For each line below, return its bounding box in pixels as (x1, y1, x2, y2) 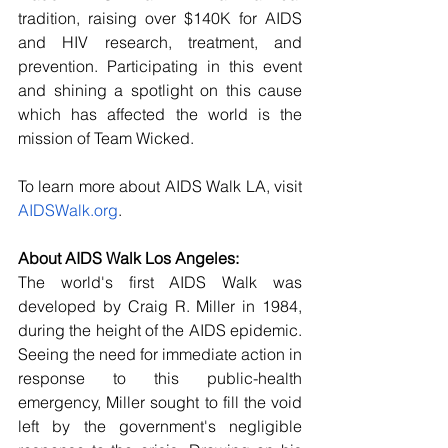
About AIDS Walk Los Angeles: (18, 248, 239, 269)
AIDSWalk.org (18, 200, 118, 221)
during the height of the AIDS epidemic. (18, 320, 302, 341)
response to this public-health (18, 368, 302, 389)
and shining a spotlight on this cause (18, 80, 302, 101)
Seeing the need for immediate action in (18, 344, 302, 365)
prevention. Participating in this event (18, 56, 302, 77)
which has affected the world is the (18, 104, 302, 125)
